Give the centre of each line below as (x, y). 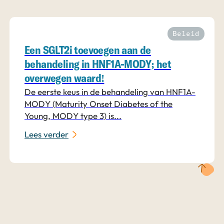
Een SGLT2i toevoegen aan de (88, 51)
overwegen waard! (64, 79)
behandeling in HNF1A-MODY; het (98, 65)
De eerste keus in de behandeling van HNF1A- (110, 91)
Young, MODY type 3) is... (73, 115)
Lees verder (46, 134)
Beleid (186, 34)
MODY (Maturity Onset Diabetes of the (98, 103)
